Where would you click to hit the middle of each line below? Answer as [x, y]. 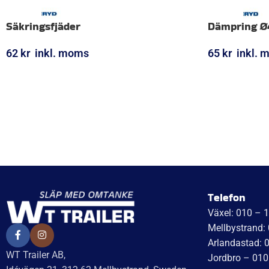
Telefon [226, 197]
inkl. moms [62, 53]
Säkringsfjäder [43, 26]
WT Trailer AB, [36, 255]
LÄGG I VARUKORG [47, 73]
